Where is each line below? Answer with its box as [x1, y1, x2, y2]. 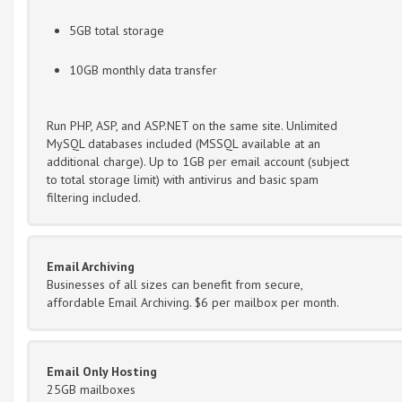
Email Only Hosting [47, 363, 157, 380]
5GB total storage [69, 22, 164, 39]
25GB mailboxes [47, 380, 135, 398]
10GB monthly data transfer [69, 61, 217, 78]
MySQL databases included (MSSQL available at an [47, 135, 320, 152]
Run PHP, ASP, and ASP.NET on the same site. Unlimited [47, 117, 337, 134]
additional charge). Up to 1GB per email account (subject [47, 153, 349, 170]
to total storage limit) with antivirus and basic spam [47, 170, 319, 188]
